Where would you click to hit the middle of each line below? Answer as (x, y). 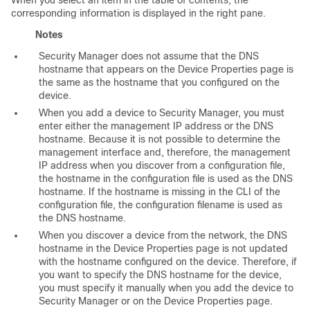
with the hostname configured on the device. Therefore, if (168, 262)
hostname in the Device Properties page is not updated (163, 249)
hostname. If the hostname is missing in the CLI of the (159, 192)
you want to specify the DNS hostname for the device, (160, 275)
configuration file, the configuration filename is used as (161, 205)
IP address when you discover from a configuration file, (162, 166)
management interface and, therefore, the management (165, 153)
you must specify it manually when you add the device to (166, 288)
